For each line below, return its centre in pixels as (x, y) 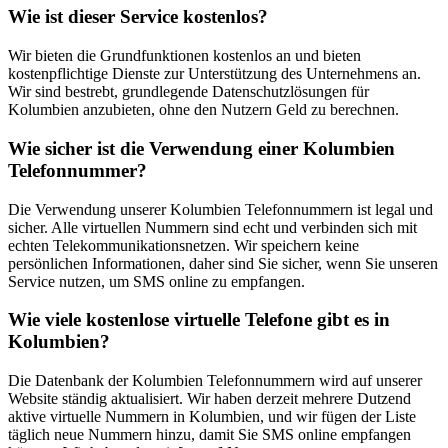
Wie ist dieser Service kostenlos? (138, 17)
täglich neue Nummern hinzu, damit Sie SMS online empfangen (209, 435)
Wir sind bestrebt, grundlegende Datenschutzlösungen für (188, 92)
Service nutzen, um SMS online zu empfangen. (156, 281)
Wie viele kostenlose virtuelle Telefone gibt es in (199, 320)
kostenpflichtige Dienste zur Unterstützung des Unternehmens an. (214, 74)
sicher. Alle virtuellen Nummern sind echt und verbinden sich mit (212, 227)
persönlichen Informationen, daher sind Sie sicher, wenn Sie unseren (223, 263)
